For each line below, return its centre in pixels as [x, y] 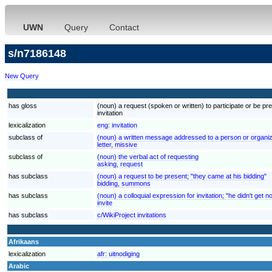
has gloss [23, 105]
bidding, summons [124, 183]
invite [105, 202]
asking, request [120, 164]
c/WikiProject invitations [132, 215]
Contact [124, 27]
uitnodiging [124, 253]
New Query [22, 76]
